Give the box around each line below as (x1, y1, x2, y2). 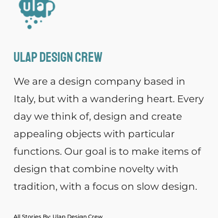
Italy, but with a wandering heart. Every (14, 93, 204, 105)
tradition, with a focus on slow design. (14, 181, 197, 193)
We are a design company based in (14, 75, 185, 88)
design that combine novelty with (14, 163, 179, 175)
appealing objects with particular (14, 128, 175, 140)
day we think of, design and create (14, 110, 182, 123)
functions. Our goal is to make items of (14, 145, 201, 158)
